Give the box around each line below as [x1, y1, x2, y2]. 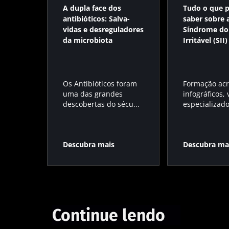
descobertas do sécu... [63, 99, 140, 109]
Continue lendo [52, 205, 165, 225]
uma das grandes [63, 89, 123, 99]
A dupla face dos [63, 3, 121, 13]
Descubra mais [63, 140, 114, 149]
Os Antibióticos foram [63, 79, 137, 88]
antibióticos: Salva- [63, 14, 130, 24]
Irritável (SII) [183, 35, 227, 45]
